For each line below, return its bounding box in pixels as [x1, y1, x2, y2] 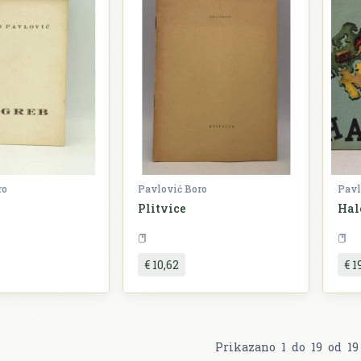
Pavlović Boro [138, 181, 207, 195]
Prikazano [215, 338, 278, 355]
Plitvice [138, 200, 186, 216]
